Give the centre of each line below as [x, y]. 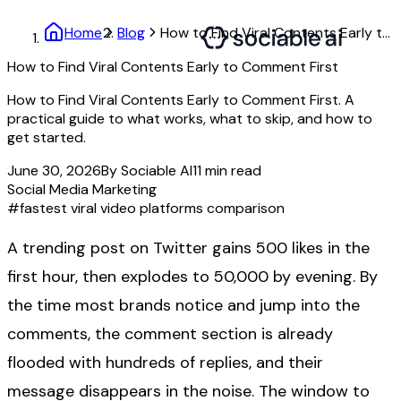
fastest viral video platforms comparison [152, 208]
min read [231, 171]
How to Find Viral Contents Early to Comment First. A [181, 100]
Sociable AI [157, 171]
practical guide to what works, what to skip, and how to [190, 119]
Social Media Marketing [82, 189]
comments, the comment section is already [170, 334]
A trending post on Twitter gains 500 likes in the [188, 248]
